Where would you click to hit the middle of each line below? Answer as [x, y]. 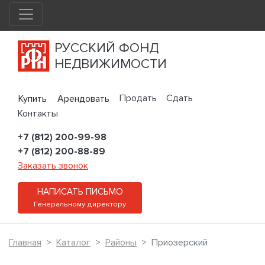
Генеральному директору [80, 204]
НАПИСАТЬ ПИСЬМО [80, 192]
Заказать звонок [53, 166]
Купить [33, 99]
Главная [25, 243]
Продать [138, 98]
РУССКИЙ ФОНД [106, 48]
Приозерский [180, 243]
